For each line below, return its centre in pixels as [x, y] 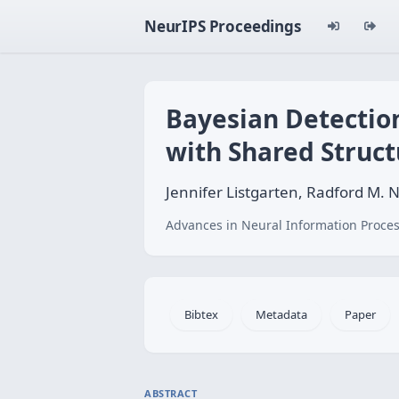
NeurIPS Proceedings [223, 26]
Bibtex [201, 314]
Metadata [281, 314]
